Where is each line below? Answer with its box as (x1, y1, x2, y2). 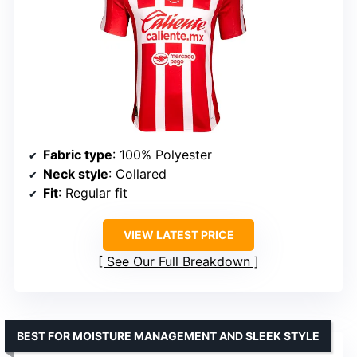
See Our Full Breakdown (107, 253, 250, 270)
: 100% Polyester (112, 147, 212, 163)
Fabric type (43, 147, 112, 163)
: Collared (108, 166, 167, 182)
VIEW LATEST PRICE (123, 228, 234, 242)
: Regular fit (58, 185, 127, 202)
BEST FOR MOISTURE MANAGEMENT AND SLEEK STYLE (17, 329, 320, 343)
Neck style (43, 166, 108, 182)
